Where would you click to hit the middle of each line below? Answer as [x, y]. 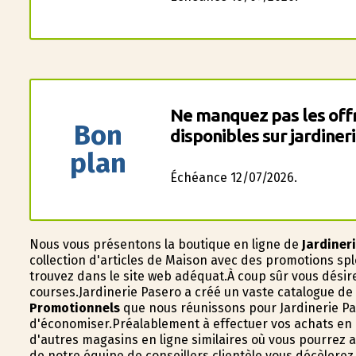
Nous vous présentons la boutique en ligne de [165, 244]
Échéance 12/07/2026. [233, 178]
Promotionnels [74, 308]
